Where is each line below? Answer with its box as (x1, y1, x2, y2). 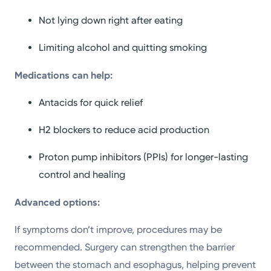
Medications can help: (15, 69, 113, 81)
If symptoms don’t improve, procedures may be (15, 223, 223, 235)
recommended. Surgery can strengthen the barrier (15, 241, 235, 253)
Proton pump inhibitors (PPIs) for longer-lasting (39, 151, 249, 163)
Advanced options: (15, 196, 100, 208)
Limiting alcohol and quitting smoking (39, 42, 207, 54)
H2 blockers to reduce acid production (39, 124, 210, 136)
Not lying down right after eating (39, 15, 183, 27)
